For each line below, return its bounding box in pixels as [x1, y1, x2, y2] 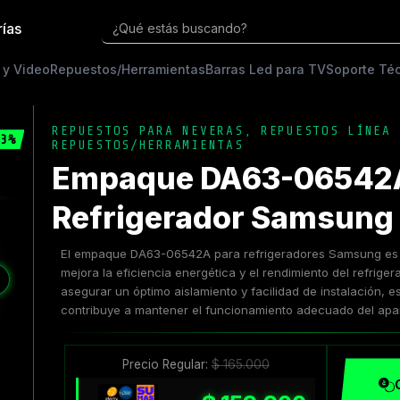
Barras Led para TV [205, 62, 326, 77]
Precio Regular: [121, 357, 212, 372]
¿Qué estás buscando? [112, 21, 248, 36]
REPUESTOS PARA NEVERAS [52, 123, 244, 138]
